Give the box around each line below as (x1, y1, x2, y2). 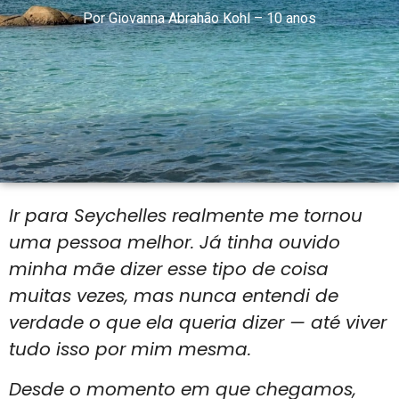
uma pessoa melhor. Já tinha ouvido (9, 230, 340, 256)
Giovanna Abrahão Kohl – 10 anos (109, 9, 316, 27)
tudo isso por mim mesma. (9, 337, 251, 362)
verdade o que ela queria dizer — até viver (9, 310, 387, 336)
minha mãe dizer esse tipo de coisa (9, 256, 329, 282)
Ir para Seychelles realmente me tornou (9, 203, 362, 229)
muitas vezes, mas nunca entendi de (9, 283, 338, 309)
